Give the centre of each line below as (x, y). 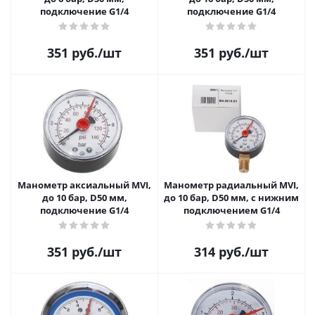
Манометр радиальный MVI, (231, 185)
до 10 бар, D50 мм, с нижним (231, 198)
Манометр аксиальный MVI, (84, 185)
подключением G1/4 (231, 210)
